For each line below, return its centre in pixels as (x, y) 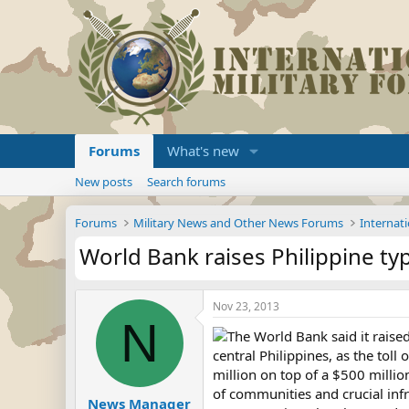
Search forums (186, 182)
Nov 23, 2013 (246, 306)
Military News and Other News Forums (239, 223)
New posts (104, 182)
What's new (203, 151)
